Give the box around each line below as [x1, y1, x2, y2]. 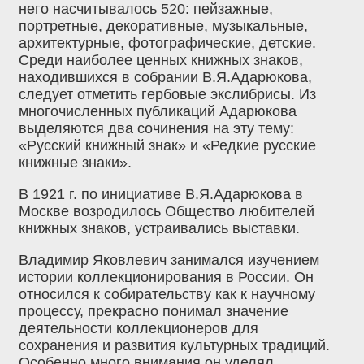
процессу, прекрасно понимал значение [19, 303, 288, 320]
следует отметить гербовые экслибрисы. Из [19, 86, 316, 103]
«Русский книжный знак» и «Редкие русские [19, 137, 316, 154]
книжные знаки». [19, 154, 132, 171]
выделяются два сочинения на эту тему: [19, 120, 294, 137]
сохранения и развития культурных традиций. [19, 337, 330, 354]
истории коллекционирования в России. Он [19, 269, 314, 286]
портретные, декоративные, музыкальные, [19, 18, 308, 35]
